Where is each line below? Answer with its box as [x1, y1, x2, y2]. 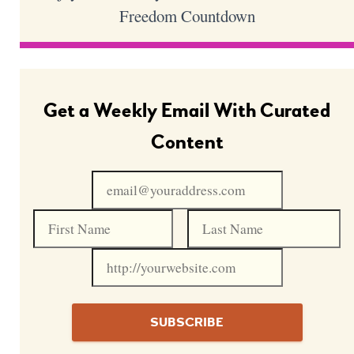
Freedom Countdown [119, 4, 255, 27]
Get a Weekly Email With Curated [43, 97, 331, 123]
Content [150, 129, 224, 155]
